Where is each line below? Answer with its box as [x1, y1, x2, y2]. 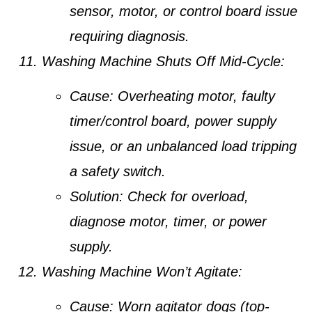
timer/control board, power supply [70, 114, 276, 130]
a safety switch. [70, 164, 166, 180]
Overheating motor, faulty [114, 88, 275, 104]
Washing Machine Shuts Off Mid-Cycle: [42, 53, 285, 69]
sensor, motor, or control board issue [70, 3, 297, 19]
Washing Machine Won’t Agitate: [42, 264, 242, 280]
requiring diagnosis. [70, 28, 189, 44]
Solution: [70, 189, 123, 205]
